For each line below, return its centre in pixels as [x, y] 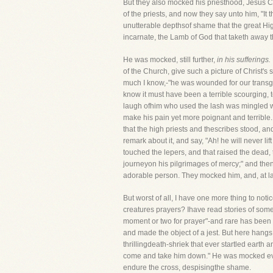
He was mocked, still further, [170, 60]
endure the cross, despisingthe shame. [187, 268]
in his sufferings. [244, 60]
